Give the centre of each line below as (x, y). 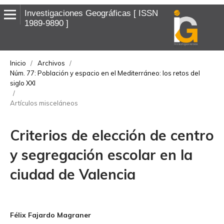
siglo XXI (22, 83)
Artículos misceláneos (44, 103)
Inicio (18, 63)
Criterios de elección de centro (112, 135)
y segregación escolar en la (101, 154)
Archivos (51, 63)
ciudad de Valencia (72, 174)
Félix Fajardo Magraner (50, 215)
